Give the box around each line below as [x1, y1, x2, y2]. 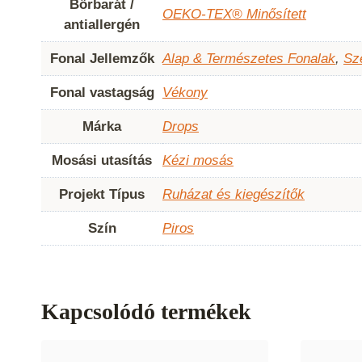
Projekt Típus [59, 186, 145, 202]
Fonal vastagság [49, 84, 154, 100]
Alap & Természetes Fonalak [162, 50, 335, 66]
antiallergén [64, 16, 140, 32]
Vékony [162, 84, 208, 100]
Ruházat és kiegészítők [162, 186, 305, 202]
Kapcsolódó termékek [41, 299, 251, 325]
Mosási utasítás [52, 152, 152, 168]
